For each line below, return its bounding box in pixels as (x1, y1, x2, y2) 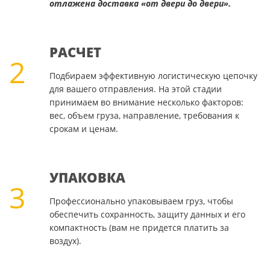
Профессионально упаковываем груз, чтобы (49, 195, 233, 207)
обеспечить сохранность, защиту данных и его (49, 209, 245, 221)
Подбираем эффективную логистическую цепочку (49, 70, 257, 82)
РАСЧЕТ (49, 43, 101, 61)
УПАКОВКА (49, 168, 125, 187)
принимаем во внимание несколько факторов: (49, 96, 243, 108)
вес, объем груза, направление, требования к (49, 110, 239, 122)
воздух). (49, 235, 81, 247)
